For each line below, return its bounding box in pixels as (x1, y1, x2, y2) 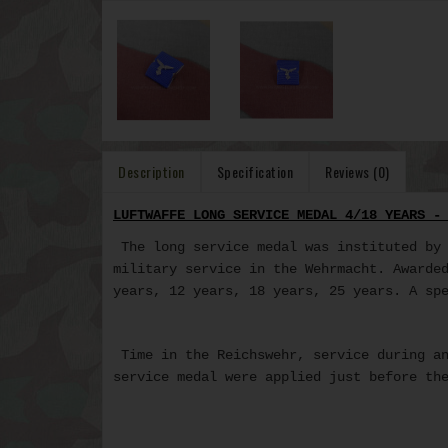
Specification (216, 161, 293, 183)
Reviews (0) (325, 161, 390, 183)
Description (118, 161, 185, 183)
